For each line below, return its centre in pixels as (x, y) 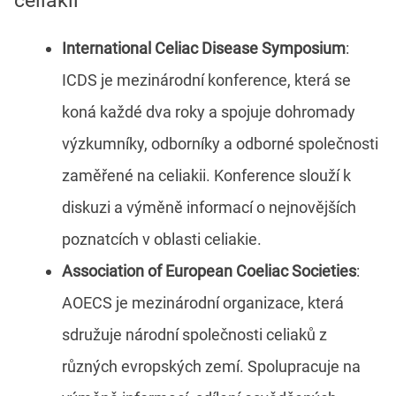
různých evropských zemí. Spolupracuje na (211, 367)
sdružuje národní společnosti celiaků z (194, 335)
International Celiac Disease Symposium (204, 49)
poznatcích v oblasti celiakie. (162, 240)
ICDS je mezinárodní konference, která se (206, 80)
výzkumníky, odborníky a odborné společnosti (220, 144)
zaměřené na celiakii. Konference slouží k (206, 176)
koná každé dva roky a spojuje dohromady (209, 112)
